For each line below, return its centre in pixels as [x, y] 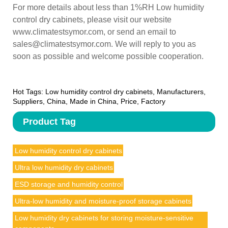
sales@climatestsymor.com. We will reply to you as [104, 44]
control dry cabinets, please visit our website [92, 19]
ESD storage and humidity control [68, 184]
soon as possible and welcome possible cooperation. [108, 56]
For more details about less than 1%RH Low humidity [108, 7]
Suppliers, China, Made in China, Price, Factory [89, 101]
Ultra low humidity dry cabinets [64, 167]
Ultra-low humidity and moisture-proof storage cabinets [103, 201]
